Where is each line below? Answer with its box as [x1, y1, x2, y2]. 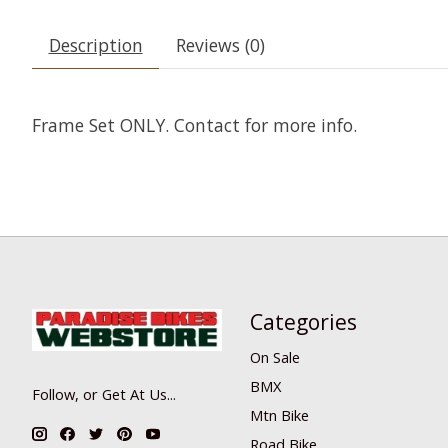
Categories [249, 306, 357, 336]
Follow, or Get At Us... [32, 383, 176, 404]
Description [48, 33, 143, 58]
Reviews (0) [175, 33, 265, 58]
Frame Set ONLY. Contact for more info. [32, 113, 357, 138]
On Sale [249, 346, 300, 367]
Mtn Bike [249, 405, 309, 426]
